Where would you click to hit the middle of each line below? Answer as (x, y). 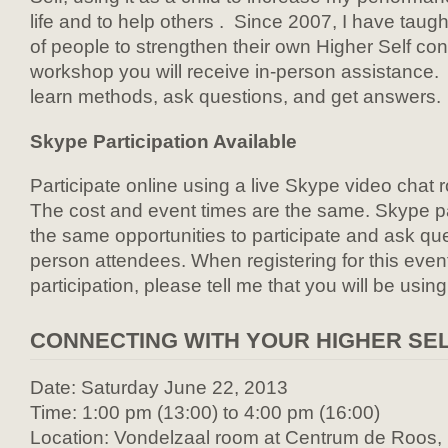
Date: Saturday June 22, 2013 (159, 387)
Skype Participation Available (163, 140)
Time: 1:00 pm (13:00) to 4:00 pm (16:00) (205, 412)
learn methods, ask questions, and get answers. (235, 96)
